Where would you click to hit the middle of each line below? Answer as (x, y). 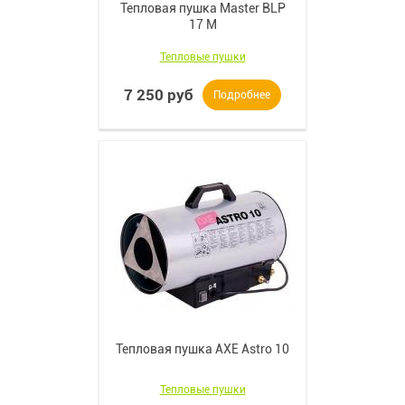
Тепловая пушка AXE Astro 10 (202, 349)
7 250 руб (159, 95)
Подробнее (242, 95)
